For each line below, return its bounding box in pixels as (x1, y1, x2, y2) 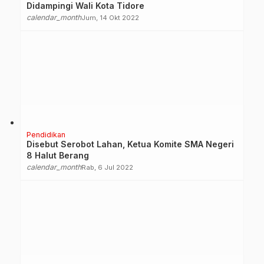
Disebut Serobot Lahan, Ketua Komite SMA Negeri (27, 138, 234, 149)
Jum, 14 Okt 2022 (81, 13, 139, 22)
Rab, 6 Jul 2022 (81, 163, 133, 171)
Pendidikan (27, 130, 65, 139)
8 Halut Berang (27, 150, 89, 160)
